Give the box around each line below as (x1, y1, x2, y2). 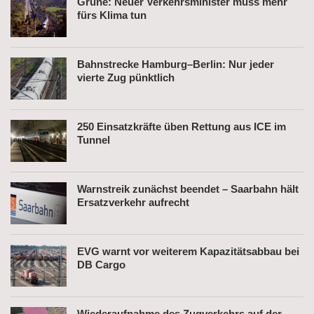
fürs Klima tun (77, 8, 146, 21)
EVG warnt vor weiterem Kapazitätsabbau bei (77, 245, 299, 257)
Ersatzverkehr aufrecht (77, 196, 189, 208)
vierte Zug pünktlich (77, 71, 175, 83)
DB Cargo (77, 258, 125, 271)
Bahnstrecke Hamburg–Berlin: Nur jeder (77, 57, 274, 70)
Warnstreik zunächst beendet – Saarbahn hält (77, 182, 299, 195)
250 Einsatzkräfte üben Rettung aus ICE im (77, 120, 286, 132)
